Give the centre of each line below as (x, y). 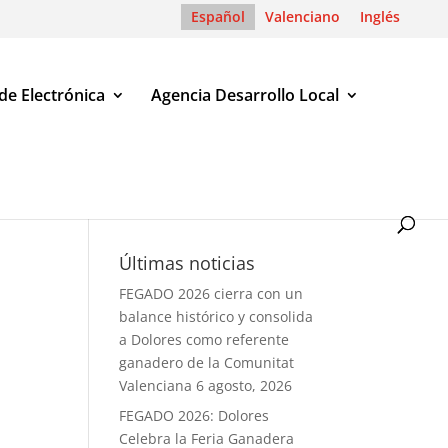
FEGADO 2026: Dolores (194, 415)
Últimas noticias (187, 263)
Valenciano (302, 16)
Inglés (380, 16)
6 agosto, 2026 (244, 385)
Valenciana (156, 385)
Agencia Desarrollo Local (245, 94)
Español (218, 16)
